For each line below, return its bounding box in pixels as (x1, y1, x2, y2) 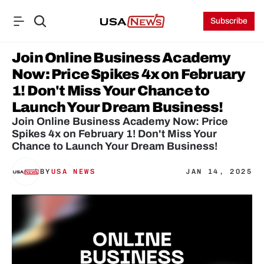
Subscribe (210, 16, 248, 25)
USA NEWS (51, 167, 96, 176)
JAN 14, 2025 (186, 167, 252, 176)
